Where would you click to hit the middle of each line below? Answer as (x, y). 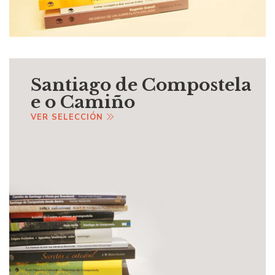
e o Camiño (83, 103)
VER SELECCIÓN (68, 117)
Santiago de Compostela (141, 85)
